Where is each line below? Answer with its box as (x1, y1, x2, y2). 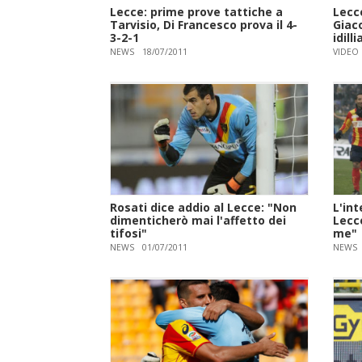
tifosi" (110, 225, 148, 241)
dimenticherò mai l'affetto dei (110, 212, 287, 228)
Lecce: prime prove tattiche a (110, 3, 284, 19)
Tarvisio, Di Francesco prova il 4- (110, 16, 298, 32)
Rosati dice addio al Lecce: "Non (110, 199, 297, 215)
